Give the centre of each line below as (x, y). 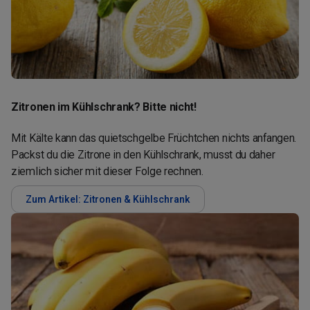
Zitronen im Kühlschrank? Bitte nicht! (104, 107)
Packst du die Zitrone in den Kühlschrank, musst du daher (143, 154)
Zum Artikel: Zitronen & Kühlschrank (108, 199)
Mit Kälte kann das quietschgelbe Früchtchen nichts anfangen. (154, 138)
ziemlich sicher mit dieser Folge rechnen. (107, 171)
